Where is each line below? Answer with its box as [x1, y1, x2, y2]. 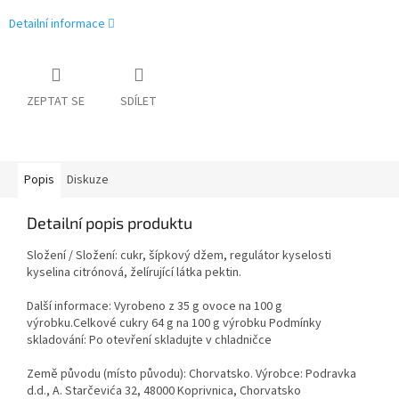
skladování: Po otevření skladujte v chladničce [27, 331, 274, 350]
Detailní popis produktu [27, 213, 192, 233]
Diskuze [67, 171, 109, 190]
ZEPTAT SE [27, 93, 85, 111]
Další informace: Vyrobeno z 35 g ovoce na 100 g [27, 297, 282, 316]
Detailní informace [9, 15, 105, 34]
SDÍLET [120, 93, 157, 111]
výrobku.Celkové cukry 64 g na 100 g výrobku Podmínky [27, 314, 322, 333]
